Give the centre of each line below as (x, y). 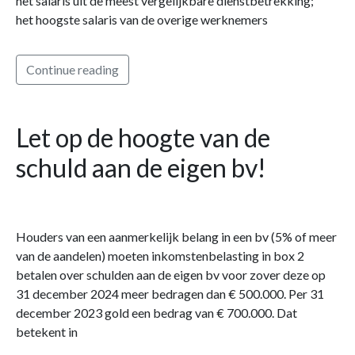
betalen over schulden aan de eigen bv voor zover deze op (171, 274)
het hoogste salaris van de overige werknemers (142, 19)
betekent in (47, 331)
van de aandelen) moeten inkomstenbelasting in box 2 (160, 255)
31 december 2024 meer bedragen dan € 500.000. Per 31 (170, 293)
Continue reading (73, 69)
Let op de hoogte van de (143, 137)
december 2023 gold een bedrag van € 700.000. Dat (157, 312)
